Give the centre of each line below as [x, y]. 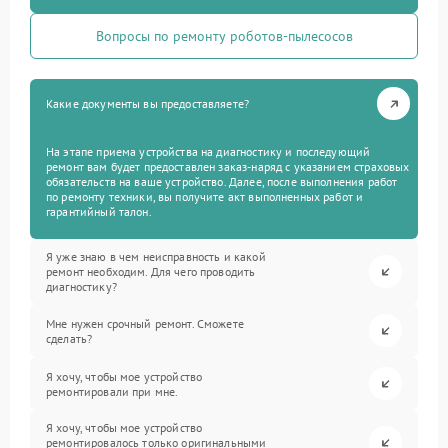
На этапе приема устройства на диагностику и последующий [208, 151]
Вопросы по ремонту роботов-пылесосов [224, 36]
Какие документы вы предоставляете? [148, 103]
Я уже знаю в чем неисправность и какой [156, 256]
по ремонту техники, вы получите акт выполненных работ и [205, 196]
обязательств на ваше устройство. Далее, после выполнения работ [222, 181]
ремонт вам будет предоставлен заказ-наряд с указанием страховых [228, 166]
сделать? [69, 338]
